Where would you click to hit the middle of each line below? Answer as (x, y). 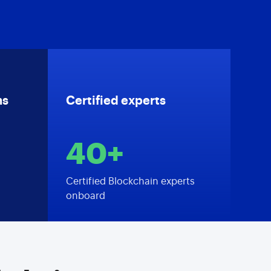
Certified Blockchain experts (130, 181)
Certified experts (116, 101)
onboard (85, 196)
